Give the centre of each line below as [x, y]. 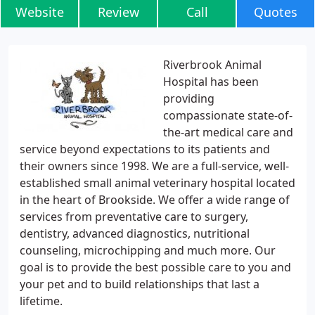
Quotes [276, 12]
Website [39, 12]
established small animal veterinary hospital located [157, 183]
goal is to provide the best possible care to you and [155, 267]
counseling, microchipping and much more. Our [148, 250]
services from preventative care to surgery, [134, 217]
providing [189, 98]
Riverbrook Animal [212, 65]
